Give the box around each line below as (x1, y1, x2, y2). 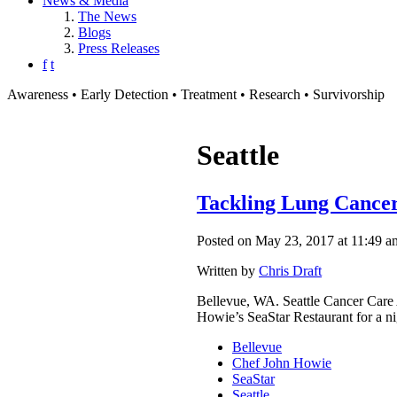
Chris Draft (259, 262, 322, 278)
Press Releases (78, 41, 160, 56)
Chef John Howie (232, 354, 331, 370)
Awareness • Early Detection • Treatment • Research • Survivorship (7, 87, 385, 102)
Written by (197, 262, 259, 278)
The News (78, 9, 136, 24)
